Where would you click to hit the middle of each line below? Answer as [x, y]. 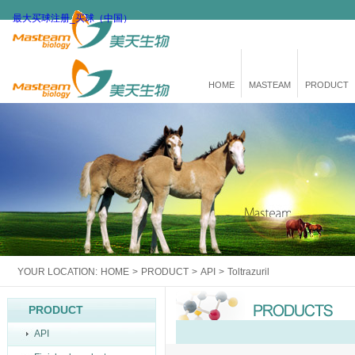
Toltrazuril [248, 272]
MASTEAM [270, 85]
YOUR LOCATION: [57, 272]
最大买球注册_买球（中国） [73, 18]
